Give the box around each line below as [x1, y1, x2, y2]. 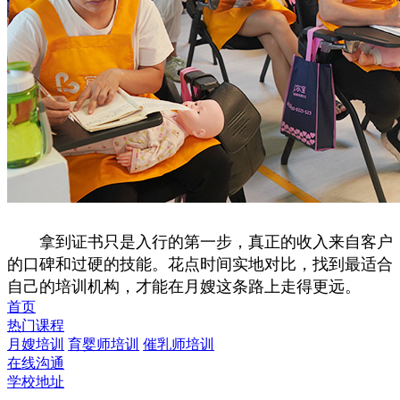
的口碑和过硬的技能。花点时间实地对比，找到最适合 [7, 255, 393, 273]
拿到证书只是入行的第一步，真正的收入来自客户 [7, 233, 393, 251]
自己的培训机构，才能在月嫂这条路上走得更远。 [7, 278, 361, 296]
